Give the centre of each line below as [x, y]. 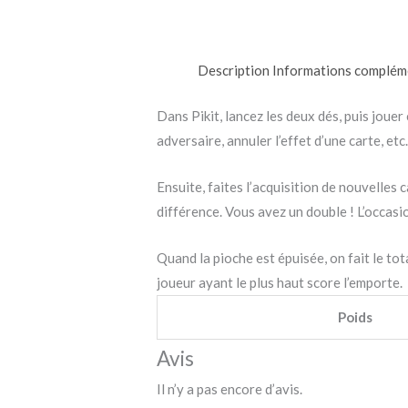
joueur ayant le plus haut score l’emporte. [280, 282]
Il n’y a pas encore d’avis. [230, 388]
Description [234, 71]
